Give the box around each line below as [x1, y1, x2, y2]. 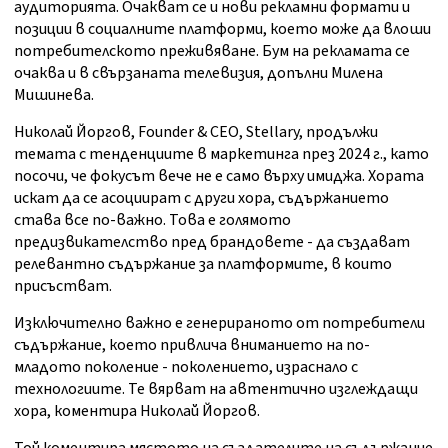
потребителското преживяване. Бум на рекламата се [14, 40, 410, 63]
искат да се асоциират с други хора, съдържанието [14, 187, 389, 210]
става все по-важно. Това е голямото [14, 209, 291, 232]
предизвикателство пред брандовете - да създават [14, 231, 410, 254]
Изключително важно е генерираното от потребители [14, 312, 425, 335]
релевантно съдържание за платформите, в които [14, 253, 392, 276]
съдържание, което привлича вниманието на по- [14, 334, 370, 357]
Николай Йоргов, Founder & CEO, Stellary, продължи [14, 121, 378, 144]
